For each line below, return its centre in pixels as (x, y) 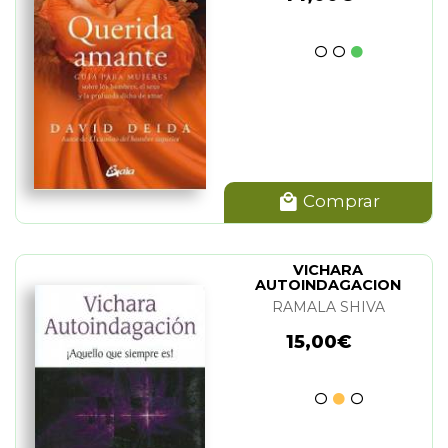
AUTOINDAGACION (328, 284)
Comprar (339, 200)
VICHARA (328, 269)
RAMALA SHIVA (328, 306)
